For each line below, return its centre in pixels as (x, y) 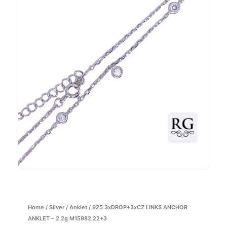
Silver (57, 207)
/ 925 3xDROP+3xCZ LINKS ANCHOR (137, 207)
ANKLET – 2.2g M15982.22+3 (67, 218)
